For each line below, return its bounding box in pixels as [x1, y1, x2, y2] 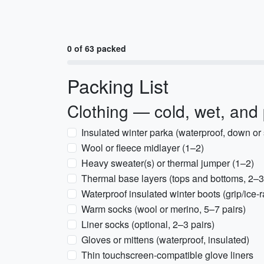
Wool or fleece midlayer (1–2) [81, 141, 204, 154]
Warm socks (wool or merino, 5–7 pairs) [81, 202, 246, 216]
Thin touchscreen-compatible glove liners [81, 248, 253, 262]
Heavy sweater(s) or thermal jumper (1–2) [81, 156, 254, 170]
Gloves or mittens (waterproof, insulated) [81, 233, 249, 246]
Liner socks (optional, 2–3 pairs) [81, 217, 214, 231]
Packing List [67, 72, 169, 99]
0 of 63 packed [67, 42, 126, 54]
